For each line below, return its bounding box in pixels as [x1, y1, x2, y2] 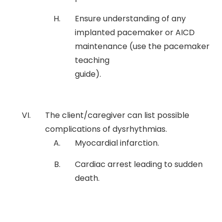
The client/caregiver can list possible [45, 109, 189, 121]
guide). [75, 68, 101, 80]
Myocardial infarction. [75, 137, 159, 149]
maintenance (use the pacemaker [75, 40, 210, 52]
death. [75, 172, 100, 184]
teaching [75, 54, 110, 66]
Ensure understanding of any [75, 12, 186, 24]
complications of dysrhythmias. [45, 123, 167, 135]
